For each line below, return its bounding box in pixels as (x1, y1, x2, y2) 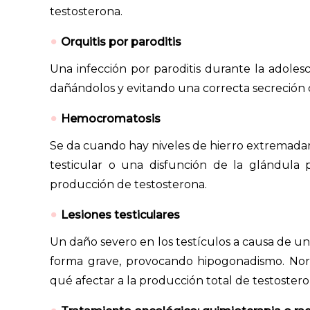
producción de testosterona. (50, 177, 207, 191)
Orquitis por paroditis (61, 35, 181, 48)
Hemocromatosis (61, 111, 161, 125)
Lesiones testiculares (61, 208, 180, 221)
